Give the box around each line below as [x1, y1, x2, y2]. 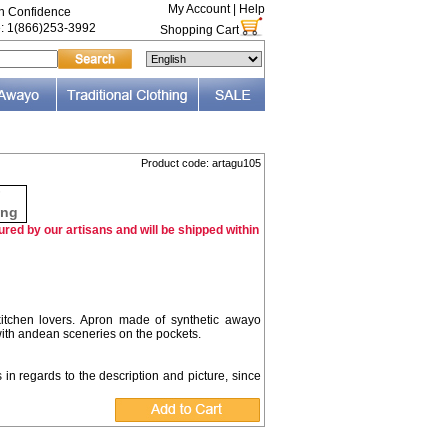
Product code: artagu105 [140, 157, 261, 169]
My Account [167, 2, 230, 16]
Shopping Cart [159, 23, 239, 37]
